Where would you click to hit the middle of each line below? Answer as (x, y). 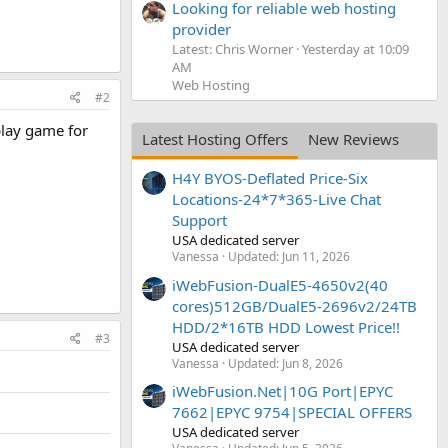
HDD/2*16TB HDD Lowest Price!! (286, 326)
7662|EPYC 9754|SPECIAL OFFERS (292, 411)
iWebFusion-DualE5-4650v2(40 (280, 284)
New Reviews (353, 138)
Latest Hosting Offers (215, 138)
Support (199, 220)
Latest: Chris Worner (232, 48)
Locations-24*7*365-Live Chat (276, 199)
